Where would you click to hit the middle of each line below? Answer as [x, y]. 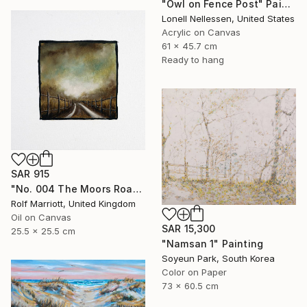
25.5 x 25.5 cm [43, 231]
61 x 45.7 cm [189, 46]
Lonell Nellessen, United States [228, 18]
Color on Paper [194, 272]
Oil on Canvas [41, 217]
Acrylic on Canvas [201, 32]
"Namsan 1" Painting [213, 243]
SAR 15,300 [189, 228]
